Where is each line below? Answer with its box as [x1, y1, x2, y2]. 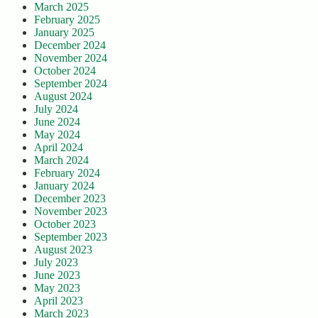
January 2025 [34, 26, 94, 39]
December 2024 [34, 39, 106, 52]
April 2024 [34, 141, 83, 154]
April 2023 [34, 295, 83, 307]
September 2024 [34, 77, 107, 90]
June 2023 [34, 269, 80, 282]
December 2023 [34, 192, 106, 205]
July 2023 [34, 256, 78, 269]
